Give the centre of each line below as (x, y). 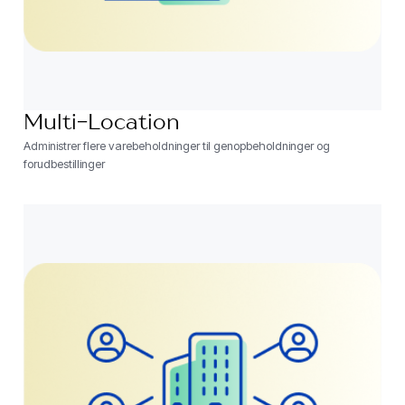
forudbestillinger (64, 165)
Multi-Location (101, 124)
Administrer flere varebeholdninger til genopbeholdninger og (176, 146)
